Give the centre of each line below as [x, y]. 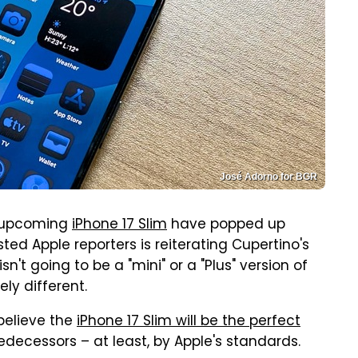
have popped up [226, 225]
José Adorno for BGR [268, 177]
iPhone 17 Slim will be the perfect [189, 322]
